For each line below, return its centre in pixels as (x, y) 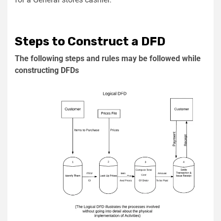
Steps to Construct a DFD (90, 42)
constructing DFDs (47, 71)
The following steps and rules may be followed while (108, 59)
